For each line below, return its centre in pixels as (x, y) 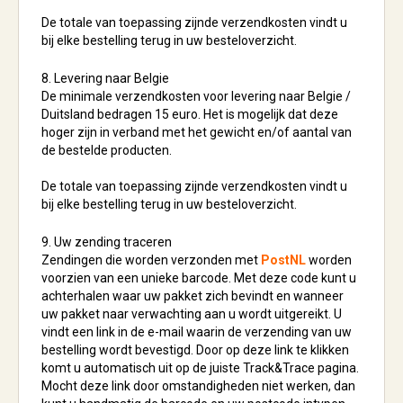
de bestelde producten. (107, 150)
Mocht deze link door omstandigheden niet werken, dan (198, 386)
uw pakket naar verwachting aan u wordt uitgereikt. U (192, 314)
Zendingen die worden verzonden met (151, 260)
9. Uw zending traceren (107, 242)
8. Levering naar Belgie (105, 78)
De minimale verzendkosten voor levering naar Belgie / (196, 96)
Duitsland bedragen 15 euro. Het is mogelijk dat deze (190, 114)
